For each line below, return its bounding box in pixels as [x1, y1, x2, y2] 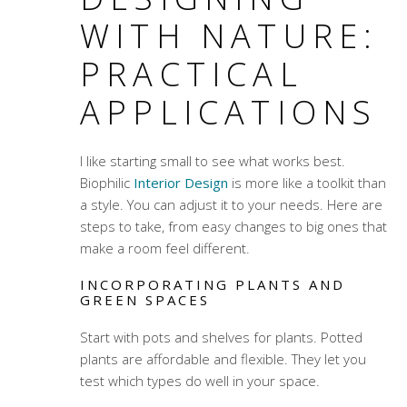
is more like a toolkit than [227, 174, 386, 193]
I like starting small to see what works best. [79, 152, 345, 171]
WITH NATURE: [79, 14, 379, 59]
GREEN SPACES [79, 291, 210, 310]
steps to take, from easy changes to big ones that [79, 217, 387, 236]
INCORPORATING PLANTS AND [79, 275, 345, 294]
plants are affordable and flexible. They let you [79, 350, 366, 369]
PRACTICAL [79, 52, 303, 97]
